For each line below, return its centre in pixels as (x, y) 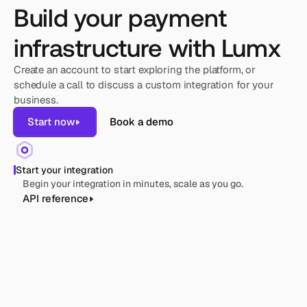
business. (36, 100)
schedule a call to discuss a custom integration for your (144, 85)
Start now (51, 122)
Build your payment (120, 17)
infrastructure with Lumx (147, 47)
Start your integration (64, 170)
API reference (56, 198)
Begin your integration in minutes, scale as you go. (133, 184)
